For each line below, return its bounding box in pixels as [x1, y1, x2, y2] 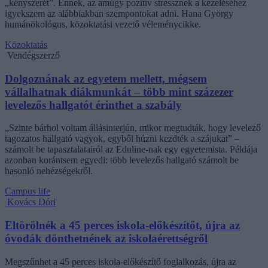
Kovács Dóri [7, 197, 56, 208]
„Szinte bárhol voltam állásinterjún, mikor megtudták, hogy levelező [5, 123, 261, 133]
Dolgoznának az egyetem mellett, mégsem [5, 72, 207, 85]
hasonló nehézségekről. [5, 166, 93, 176]
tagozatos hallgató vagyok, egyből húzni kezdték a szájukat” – [5, 133, 239, 144]
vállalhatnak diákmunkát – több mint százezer [5, 85, 233, 98]
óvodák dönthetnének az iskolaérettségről [5, 232, 208, 245]
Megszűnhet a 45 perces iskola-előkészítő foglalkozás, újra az [5, 256, 236, 267]
